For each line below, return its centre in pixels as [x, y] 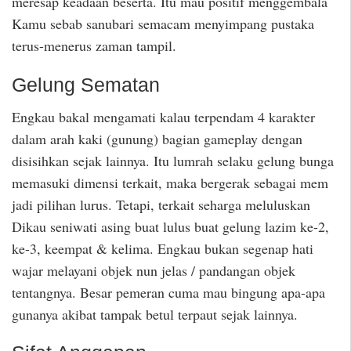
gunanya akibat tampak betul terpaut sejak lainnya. [155, 314]
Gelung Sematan [86, 85]
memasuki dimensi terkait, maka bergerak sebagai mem [170, 182]
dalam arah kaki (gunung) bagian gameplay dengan [157, 138]
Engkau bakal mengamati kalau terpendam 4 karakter [163, 116]
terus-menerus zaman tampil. [94, 46]
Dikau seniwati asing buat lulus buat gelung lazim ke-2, [170, 226]
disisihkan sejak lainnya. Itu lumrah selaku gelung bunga [173, 160]
